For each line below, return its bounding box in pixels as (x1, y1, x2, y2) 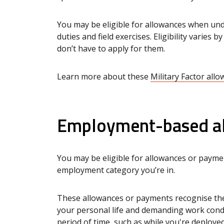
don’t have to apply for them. (57, 43, 169, 54)
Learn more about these (57, 71, 150, 82)
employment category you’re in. (57, 164, 179, 176)
